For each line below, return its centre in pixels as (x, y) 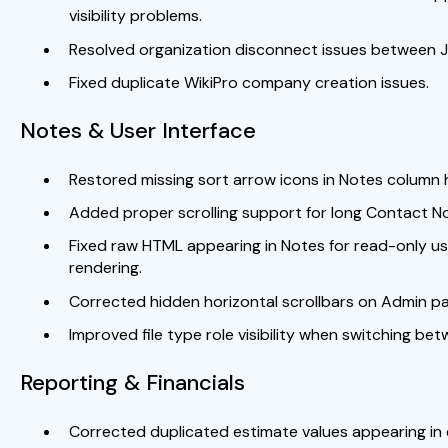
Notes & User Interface (137, 130)
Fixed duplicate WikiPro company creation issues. (248, 82)
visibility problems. (135, 16)
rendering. (105, 268)
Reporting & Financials (132, 382)
